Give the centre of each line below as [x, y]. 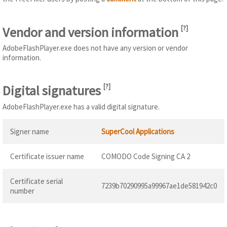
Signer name [30, 131]
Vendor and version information [92, 32]
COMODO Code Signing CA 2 [146, 156]
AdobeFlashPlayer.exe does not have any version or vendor [95, 48]
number [22, 191]
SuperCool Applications [138, 131]
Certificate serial [36, 181]
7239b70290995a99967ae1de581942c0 [159, 185]
